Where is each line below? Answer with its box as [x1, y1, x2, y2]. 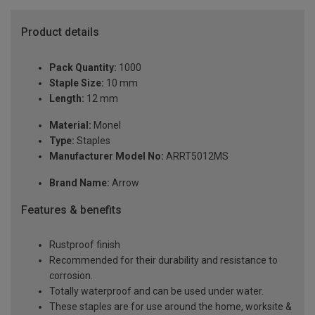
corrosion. [49, 270, 93, 282]
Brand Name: [49, 176, 110, 188]
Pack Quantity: [49, 61, 117, 73]
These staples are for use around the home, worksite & [49, 301, 292, 313]
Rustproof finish [49, 239, 120, 251]
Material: [49, 119, 91, 131]
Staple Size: [49, 77, 104, 89]
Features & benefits [21, 202, 122, 217]
